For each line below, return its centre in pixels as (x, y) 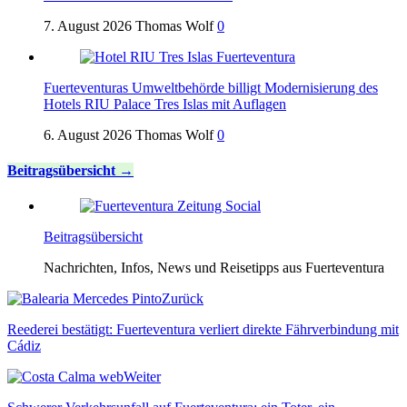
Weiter (142, 377)
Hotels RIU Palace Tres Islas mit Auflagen (165, 104)
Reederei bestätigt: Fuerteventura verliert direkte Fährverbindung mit (203, 330)
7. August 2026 (88, 25)
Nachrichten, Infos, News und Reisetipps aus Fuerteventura (214, 268)
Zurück (183, 299)
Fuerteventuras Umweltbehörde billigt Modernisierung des (211, 87)
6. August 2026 (88, 134)
